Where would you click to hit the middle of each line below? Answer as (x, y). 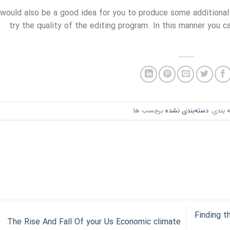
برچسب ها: (148, 111)
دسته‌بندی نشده (187, 111)
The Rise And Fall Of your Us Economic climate (94, 222)
